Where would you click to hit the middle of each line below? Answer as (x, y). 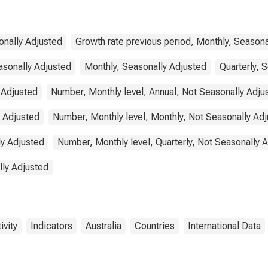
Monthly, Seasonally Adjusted (145, 67)
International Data (224, 226)
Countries (155, 226)
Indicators (51, 226)
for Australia (167, 7)
